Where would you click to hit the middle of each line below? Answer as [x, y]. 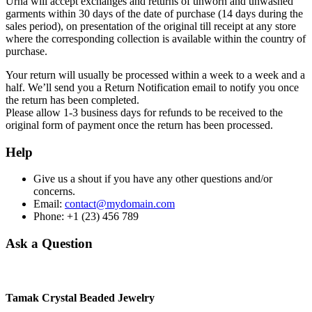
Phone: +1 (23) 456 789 [86, 217]
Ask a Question [49, 244]
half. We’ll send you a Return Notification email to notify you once [152, 87]
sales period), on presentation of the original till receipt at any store [151, 26]
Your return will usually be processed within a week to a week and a [155, 75]
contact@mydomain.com [120, 204]
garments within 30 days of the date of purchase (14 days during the [154, 13]
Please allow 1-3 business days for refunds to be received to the [144, 112]
